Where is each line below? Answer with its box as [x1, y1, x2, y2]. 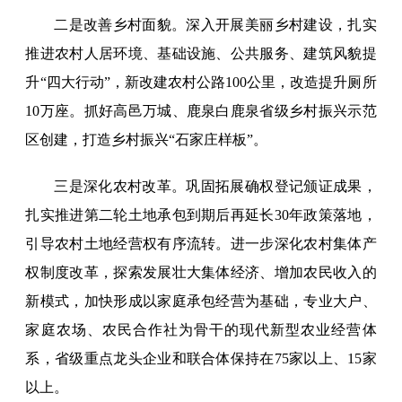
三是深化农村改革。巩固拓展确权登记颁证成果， [54, 179, 377, 195]
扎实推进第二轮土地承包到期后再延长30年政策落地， [25, 207, 377, 223]
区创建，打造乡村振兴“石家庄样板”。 [25, 132, 268, 148]
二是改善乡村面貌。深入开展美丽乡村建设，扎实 [54, 17, 377, 33]
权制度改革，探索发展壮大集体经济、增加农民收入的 [25, 265, 377, 281]
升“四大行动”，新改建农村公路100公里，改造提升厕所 [25, 74, 377, 91]
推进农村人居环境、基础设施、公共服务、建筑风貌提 [25, 46, 377, 62]
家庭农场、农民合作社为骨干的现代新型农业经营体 [25, 322, 377, 338]
